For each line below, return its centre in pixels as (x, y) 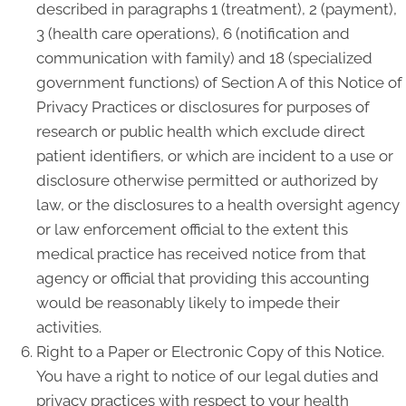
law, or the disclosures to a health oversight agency (218, 205)
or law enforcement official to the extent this (192, 229)
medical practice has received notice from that (201, 254)
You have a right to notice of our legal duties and (208, 376)
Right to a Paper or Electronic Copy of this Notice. (210, 352)
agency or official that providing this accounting (203, 278)
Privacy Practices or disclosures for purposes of (203, 107)
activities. (69, 327)
